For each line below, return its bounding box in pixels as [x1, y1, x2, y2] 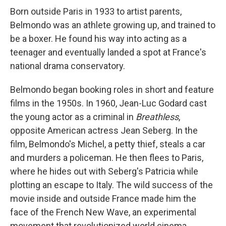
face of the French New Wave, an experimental [10, 206, 196, 217]
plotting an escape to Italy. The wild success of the [10, 179, 213, 190]
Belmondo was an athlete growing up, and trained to [10, 19, 215, 30]
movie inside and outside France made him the [10, 193, 196, 204]
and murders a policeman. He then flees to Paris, [10, 152, 203, 163]
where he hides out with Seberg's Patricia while [10, 165, 198, 177]
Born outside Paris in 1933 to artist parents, [10, 6, 182, 17]
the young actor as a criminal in [10, 111, 136, 122]
